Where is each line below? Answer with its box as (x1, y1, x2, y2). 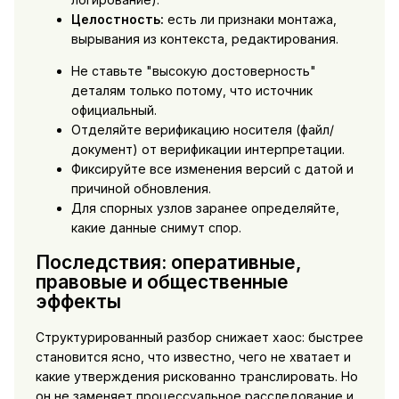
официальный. (70, 102, 157, 118)
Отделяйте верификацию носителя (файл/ (70, 121, 334, 137)
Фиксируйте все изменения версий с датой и (70, 160, 354, 176)
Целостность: (70, 11, 164, 27)
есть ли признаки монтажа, (163, 11, 337, 27)
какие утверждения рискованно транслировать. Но (35, 368, 358, 384)
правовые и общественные (35, 271, 289, 294)
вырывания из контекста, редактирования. (70, 30, 338, 46)
